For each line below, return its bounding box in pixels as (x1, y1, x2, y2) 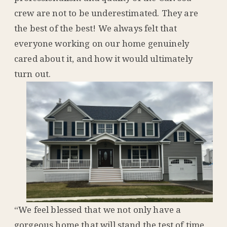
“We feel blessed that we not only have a (14, 204, 181, 216)
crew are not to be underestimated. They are (14, 7, 198, 19)
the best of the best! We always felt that (14, 22, 177, 34)
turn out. (14, 67, 51, 80)
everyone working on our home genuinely (14, 37, 190, 49)
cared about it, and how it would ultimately (14, 52, 193, 64)
